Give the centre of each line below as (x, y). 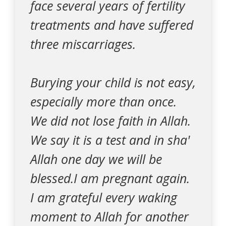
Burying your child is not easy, (113, 82)
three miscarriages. (83, 44)
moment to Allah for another (109, 216)
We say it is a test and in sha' (110, 140)
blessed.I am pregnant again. (110, 178)
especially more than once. (103, 101)
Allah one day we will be (96, 159)
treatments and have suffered (112, 25)
